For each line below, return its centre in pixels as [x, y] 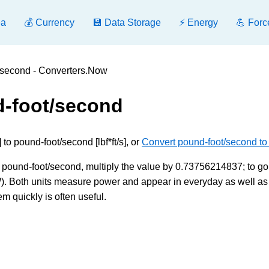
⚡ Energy [198, 23]
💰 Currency [49, 23]
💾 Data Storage [127, 23]
